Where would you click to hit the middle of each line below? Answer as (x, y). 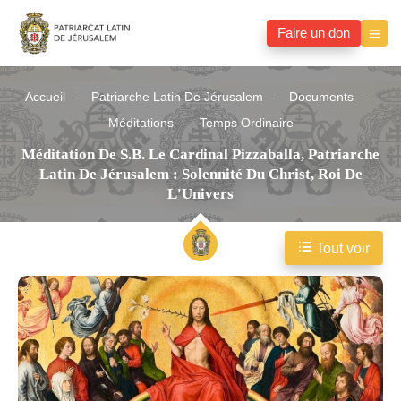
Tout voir (341, 249)
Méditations (141, 124)
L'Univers (200, 194)
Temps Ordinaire (246, 124)
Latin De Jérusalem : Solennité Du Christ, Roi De (200, 175)
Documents (321, 98)
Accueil (45, 98)
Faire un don (314, 34)
